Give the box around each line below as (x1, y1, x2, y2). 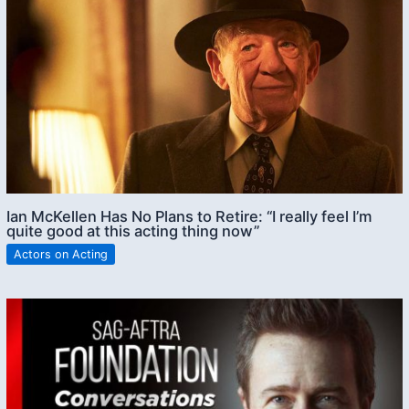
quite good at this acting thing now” (6, 221, 260, 240)
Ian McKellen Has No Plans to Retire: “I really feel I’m (6, 206, 373, 225)
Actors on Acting (14, 246, 109, 261)
